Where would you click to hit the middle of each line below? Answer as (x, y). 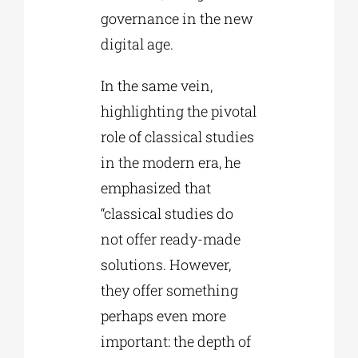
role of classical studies (177, 137)
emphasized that (155, 188)
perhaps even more (163, 316)
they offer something (169, 290)
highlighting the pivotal (178, 111)
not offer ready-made (170, 239)
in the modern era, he (170, 163)
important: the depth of (175, 342)
